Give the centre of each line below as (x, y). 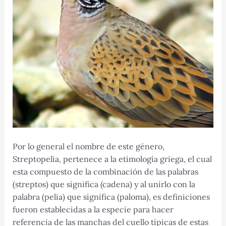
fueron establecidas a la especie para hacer (93, 210)
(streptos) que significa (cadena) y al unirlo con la (104, 184)
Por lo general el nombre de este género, (88, 147)
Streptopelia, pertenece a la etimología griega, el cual (112, 159)
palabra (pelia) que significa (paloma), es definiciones (111, 197)
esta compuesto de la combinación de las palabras (105, 172)
